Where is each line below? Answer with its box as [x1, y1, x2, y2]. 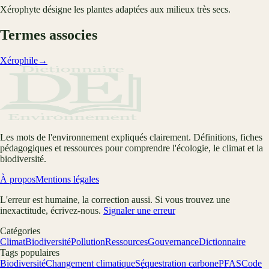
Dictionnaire [199, 236, 246, 247]
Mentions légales [35, 174, 99, 184]
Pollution [71, 236, 105, 247]
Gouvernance [148, 236, 199, 247]
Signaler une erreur [103, 205, 175, 216]
